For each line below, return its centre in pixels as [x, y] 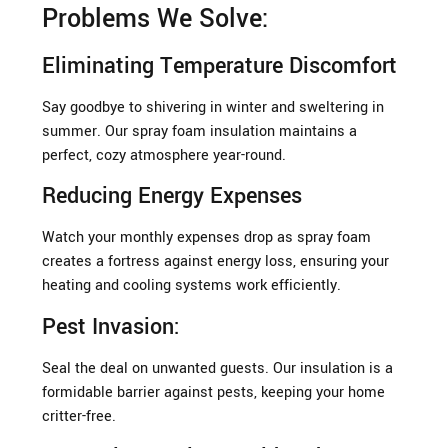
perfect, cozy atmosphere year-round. [164, 155]
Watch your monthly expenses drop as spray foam [206, 238]
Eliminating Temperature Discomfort [219, 65]
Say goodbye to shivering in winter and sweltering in [213, 107]
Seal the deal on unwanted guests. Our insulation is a [217, 368]
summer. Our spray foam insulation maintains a [199, 131]
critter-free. [79, 416]
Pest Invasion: [111, 326]
